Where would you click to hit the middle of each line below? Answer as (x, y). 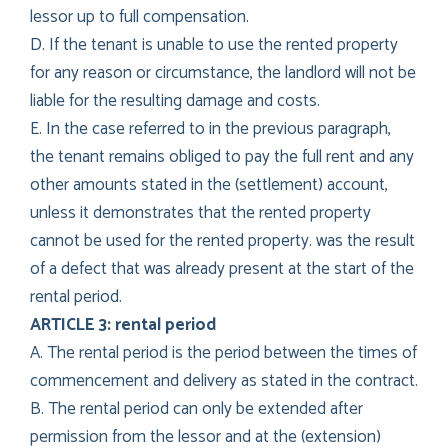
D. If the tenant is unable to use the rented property (214, 44)
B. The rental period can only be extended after (196, 408)
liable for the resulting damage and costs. (175, 100)
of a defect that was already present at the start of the (222, 268)
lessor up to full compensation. (139, 16)
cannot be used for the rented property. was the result (222, 240)
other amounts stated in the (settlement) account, (209, 184)
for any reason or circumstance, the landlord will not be (223, 72)
